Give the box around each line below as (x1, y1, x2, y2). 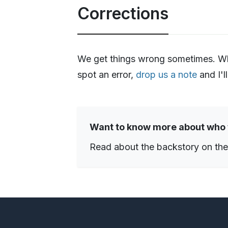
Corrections (77, 3, 168, 23)
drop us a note (136, 69, 197, 80)
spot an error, (77, 69, 136, 80)
